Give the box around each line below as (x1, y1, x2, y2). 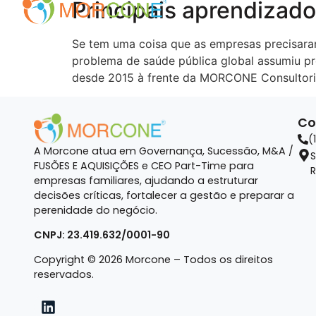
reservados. (34, 267, 94, 282)
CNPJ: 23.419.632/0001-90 (34, 227, 170, 242)
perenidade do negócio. (34, 202, 157, 217)
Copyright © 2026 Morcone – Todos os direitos (34, 253, 273, 267)
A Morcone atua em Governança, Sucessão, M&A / (34, 143, 293, 158)
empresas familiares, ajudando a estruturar (34, 173, 258, 188)
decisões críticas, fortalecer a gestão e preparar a (34, 188, 294, 202)
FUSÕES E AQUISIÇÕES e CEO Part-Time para (34, 158, 254, 173)
